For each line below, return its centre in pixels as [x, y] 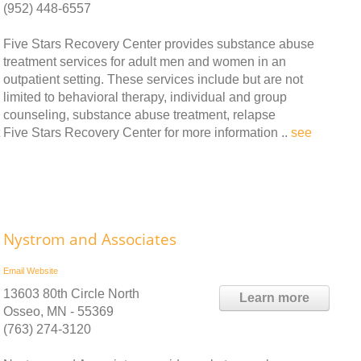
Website [42, 270]
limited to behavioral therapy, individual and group [145, 97]
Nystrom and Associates [90, 239]
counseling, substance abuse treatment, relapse [139, 114]
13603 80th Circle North [71, 293]
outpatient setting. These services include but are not [153, 79]
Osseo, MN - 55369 [58, 311]
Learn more [274, 297]
